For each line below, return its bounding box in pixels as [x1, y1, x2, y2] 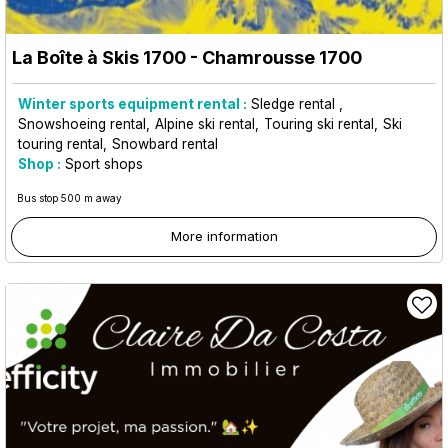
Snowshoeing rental [18, 115, 146, 132]
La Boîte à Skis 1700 [12, 46, 186, 68]
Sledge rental [251, 95, 339, 112]
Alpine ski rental [155, 115, 255, 132]
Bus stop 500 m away [17, 191, 122, 204]
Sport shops [65, 155, 143, 172]
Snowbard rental [112, 135, 218, 152]
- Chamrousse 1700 [186, 46, 362, 68]
